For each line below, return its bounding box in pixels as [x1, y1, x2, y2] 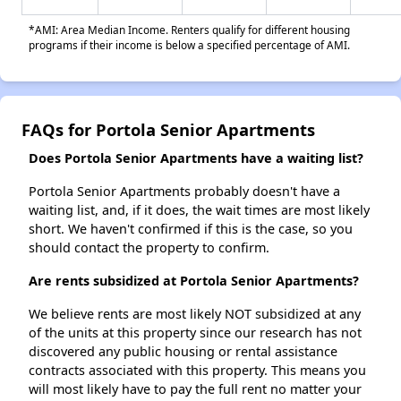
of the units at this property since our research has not [29, 324, 362, 342]
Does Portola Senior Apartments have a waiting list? [29, 149, 363, 167]
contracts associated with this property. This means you [29, 362, 366, 380]
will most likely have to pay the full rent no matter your [29, 380, 362, 398]
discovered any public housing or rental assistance [29, 343, 337, 361]
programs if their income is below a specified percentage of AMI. [29, 38, 350, 53]
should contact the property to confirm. [29, 239, 269, 257]
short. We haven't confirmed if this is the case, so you [29, 220, 353, 238]
